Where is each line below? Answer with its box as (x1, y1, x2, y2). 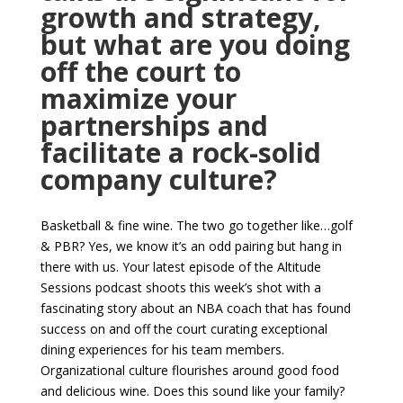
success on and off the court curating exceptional (40, 320, 327, 337)
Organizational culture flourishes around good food (40, 362, 339, 379)
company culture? (40, 161, 277, 198)
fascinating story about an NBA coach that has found (40, 300, 351, 317)
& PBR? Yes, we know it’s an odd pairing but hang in (40, 237, 342, 255)
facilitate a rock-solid (40, 134, 321, 171)
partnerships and (40, 107, 268, 144)
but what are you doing (40, 26, 350, 63)
